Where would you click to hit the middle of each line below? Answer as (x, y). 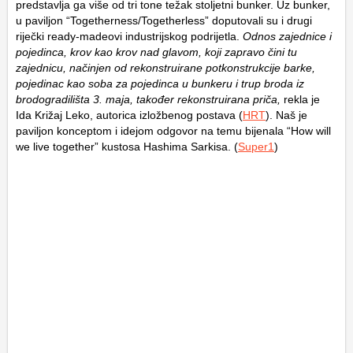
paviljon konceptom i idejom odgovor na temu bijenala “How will (173, 130)
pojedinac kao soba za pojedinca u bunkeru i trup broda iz (160, 83)
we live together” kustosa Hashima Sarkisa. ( (127, 146)
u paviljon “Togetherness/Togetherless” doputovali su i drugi (164, 20)
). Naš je (286, 115)
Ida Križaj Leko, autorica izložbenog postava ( (129, 115)
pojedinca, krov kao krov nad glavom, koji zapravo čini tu (156, 52)
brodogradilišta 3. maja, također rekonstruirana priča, (150, 99)
